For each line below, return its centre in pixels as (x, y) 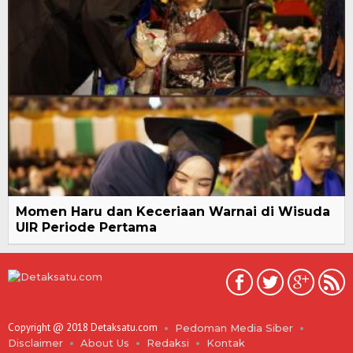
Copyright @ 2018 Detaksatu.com (83, 328)
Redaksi (168, 343)
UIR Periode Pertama (86, 227)
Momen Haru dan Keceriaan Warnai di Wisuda (173, 211)
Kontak (226, 343)
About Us (105, 343)
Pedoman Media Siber (234, 328)
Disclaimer (35, 343)
